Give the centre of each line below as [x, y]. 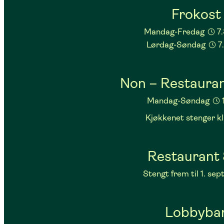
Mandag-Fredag [175, 32]
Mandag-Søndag [179, 101]
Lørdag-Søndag [177, 45]
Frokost [196, 14]
